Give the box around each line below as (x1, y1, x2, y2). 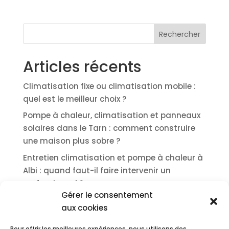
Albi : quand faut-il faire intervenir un (22, 165, 171, 176)
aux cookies (61, 202, 108, 213)
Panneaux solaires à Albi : (22, 194, 124, 205)
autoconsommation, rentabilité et (22, 207, 160, 218)
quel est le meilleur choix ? (22, 93, 126, 104)
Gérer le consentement (61, 190, 153, 200)
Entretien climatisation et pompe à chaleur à (22, 152, 203, 163)
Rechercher (159, 29, 201, 39)
